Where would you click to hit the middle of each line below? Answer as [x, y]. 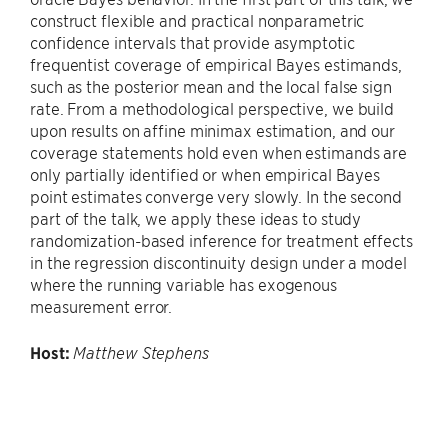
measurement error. [101, 306]
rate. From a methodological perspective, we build [212, 108]
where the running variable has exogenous [183, 284]
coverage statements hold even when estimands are [219, 152]
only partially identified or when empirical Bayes [205, 174]
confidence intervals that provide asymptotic [192, 42]
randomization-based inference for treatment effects [221, 240]
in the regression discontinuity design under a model [218, 262]
